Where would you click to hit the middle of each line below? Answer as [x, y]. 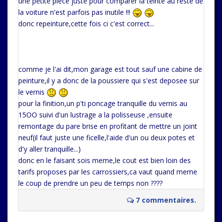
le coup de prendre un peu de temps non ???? [90, 183]
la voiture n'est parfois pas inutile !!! [75, 12]
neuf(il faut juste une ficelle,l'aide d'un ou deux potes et [107, 138]
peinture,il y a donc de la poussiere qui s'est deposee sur [109, 81]
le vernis [32, 92]
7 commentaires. [165, 200]
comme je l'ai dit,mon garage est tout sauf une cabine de [110, 69]
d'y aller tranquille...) [50, 149]
